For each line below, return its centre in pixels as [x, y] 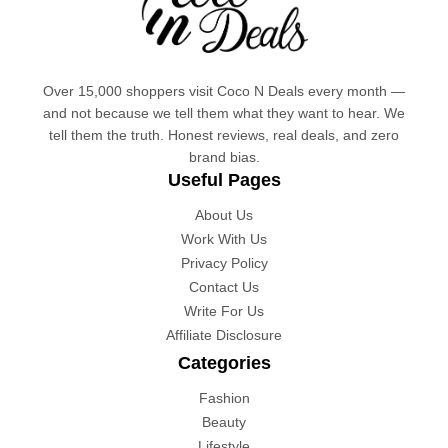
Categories [224, 362]
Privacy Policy [224, 262]
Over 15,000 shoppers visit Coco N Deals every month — [224, 90]
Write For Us [224, 310]
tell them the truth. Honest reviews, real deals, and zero [224, 134]
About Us [224, 214]
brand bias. [224, 156]
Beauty [224, 421]
